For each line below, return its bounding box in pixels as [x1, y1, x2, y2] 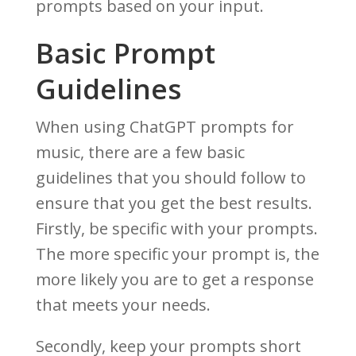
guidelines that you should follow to [35, 167, 306, 189]
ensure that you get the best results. [35, 192, 312, 215]
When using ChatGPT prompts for [35, 116, 294, 138]
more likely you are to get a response [35, 269, 314, 291]
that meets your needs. [35, 294, 211, 316]
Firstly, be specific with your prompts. [35, 218, 318, 240]
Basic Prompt [35, 34, 215, 72]
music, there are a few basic [35, 141, 245, 164]
